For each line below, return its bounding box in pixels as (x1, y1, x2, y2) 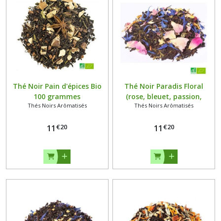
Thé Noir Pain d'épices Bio (12, 81, 102, 91)
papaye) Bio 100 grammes (119, 102, 209, 112)
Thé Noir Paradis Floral (124, 81, 204, 91)
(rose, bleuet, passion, (126, 92, 202, 102)
